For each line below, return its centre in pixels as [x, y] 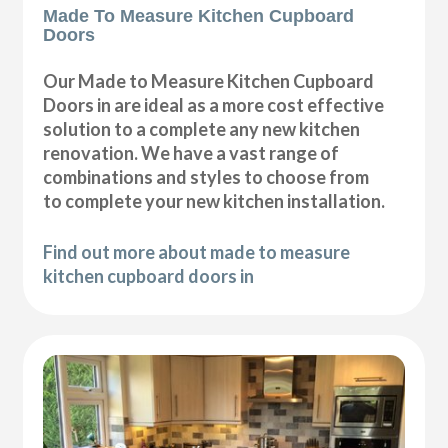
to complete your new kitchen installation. [214, 200]
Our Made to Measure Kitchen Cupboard [209, 80]
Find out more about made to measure [197, 251]
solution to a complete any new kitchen [202, 128]
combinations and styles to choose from [206, 176]
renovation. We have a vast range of [191, 152]
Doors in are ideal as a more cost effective [214, 104]
